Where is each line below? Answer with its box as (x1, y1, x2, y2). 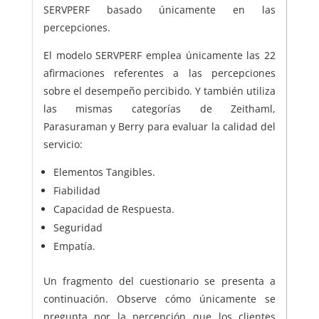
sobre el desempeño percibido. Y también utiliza (43, 84, 276, 98)
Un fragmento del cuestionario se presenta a (43, 274, 276, 288)
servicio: (43, 137, 83, 152)
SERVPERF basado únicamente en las (43, 3, 276, 17)
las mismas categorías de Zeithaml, (43, 102, 276, 116)
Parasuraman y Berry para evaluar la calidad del (43, 120, 276, 134)
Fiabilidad (53, 184, 100, 198)
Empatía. (53, 239, 95, 253)
